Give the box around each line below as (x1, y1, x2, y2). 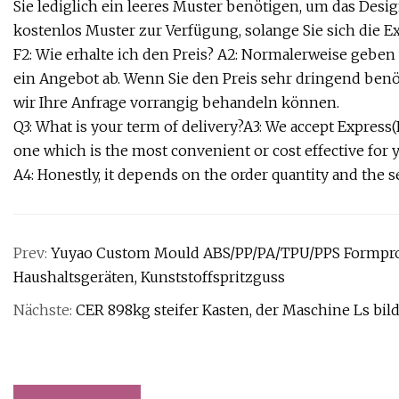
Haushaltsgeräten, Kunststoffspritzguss (13, 268, 285, 287)
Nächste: (13, 301, 76, 320)
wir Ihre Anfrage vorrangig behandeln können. (13, 94, 339, 112)
